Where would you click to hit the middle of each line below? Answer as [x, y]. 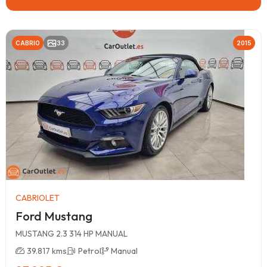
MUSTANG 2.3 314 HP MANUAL [72, 233]
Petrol [90, 251]
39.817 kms [47, 251]
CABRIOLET [38, 198]
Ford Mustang [54, 216]
